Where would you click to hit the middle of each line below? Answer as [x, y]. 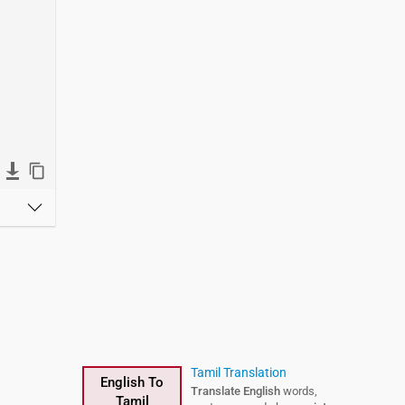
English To [132, 382]
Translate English [235, 391]
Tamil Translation [239, 372]
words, [299, 391]
